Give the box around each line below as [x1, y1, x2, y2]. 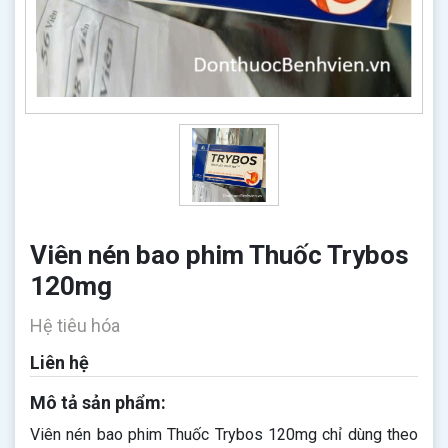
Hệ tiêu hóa [30, 315, 120, 336]
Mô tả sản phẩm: [30, 392, 166, 413]
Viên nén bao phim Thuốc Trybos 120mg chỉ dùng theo [30, 425, 418, 444]
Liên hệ [30, 352, 89, 373]
